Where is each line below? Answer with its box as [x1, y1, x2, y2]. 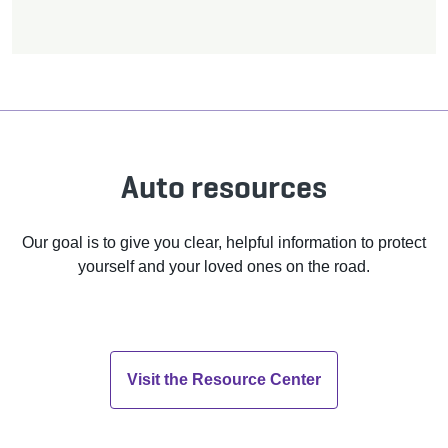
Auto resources [121, 166, 327, 209]
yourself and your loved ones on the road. [78, 258, 370, 276]
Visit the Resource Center [127, 371, 321, 389]
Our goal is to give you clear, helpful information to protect [22, 234, 426, 252]
